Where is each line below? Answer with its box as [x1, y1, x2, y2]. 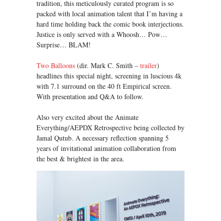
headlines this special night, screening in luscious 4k [37, 71, 182, 81]
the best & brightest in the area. [37, 154, 124, 164]
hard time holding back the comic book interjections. [37, 19, 184, 29]
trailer [140, 61, 157, 71]
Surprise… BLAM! [37, 40, 91, 50]
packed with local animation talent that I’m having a [37, 9, 183, 19]
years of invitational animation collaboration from [37, 144, 176, 153]
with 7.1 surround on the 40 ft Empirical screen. [37, 81, 172, 91]
